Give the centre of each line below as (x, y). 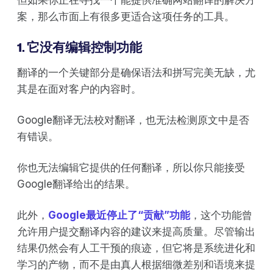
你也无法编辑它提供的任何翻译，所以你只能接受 (131, 168)
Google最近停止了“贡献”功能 (119, 215)
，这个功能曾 (221, 215)
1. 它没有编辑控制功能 (80, 48)
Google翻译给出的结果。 (76, 184)
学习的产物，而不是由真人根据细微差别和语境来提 (136, 265)
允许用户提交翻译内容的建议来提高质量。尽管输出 (136, 232)
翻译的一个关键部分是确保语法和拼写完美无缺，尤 (136, 73)
